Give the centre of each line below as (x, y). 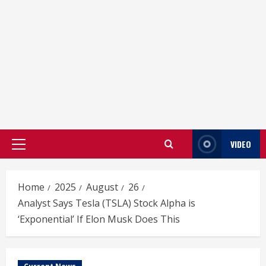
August (102, 187)
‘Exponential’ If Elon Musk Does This (99, 219)
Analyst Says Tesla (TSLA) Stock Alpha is (107, 203)
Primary (34, 150)
